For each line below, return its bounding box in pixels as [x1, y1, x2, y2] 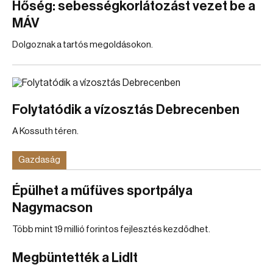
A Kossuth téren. [12, 127, 79, 136]
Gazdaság [18, 155, 60, 165]
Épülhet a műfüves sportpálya [12, 184, 193, 197]
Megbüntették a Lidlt [12, 251, 138, 264]
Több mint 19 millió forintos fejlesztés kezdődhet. [12, 225, 210, 234]
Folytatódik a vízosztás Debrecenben [12, 103, 239, 116]
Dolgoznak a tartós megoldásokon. [12, 40, 153, 49]
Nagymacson [12, 201, 93, 214]
